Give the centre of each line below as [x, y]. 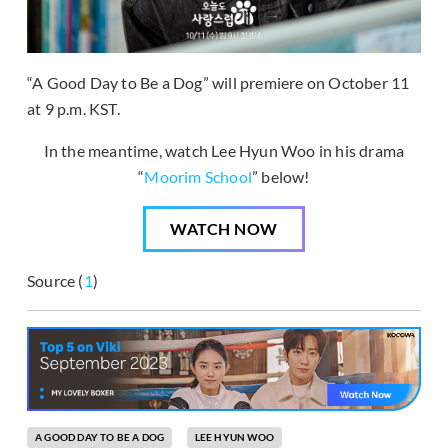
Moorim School [198, 176]
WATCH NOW [224, 228]
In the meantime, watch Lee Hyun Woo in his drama [224, 150]
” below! [281, 176]
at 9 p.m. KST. [73, 108]
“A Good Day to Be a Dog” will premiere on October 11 [218, 82]
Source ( [55, 280]
